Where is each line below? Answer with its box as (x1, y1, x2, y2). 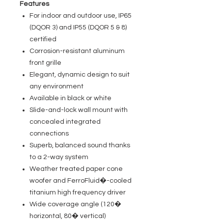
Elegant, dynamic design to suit (29, 71, 130, 78)
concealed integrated (29, 118, 101, 125)
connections (29, 130, 69, 137)
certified (29, 36, 56, 43)
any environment (29, 83, 83, 90)
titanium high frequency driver (29, 189, 126, 196)
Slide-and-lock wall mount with (29, 107, 128, 113)
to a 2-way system (29, 154, 88, 161)
